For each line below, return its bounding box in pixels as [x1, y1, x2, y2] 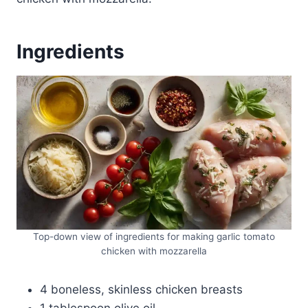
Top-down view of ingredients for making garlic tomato [33, 230, 275, 242]
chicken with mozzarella [101, 245, 207, 256]
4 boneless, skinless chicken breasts [40, 282, 243, 296]
